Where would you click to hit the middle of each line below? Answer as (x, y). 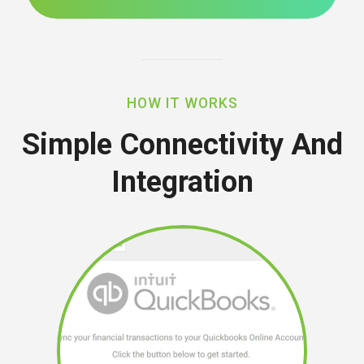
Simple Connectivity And (182, 145)
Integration (182, 182)
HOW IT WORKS (182, 104)
